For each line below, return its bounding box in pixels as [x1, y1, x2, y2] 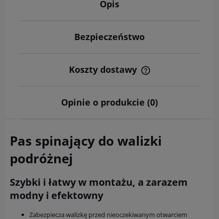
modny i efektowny [10, 188, 103, 202]
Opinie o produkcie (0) [61, 96, 158, 108]
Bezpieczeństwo [74, 30, 145, 43]
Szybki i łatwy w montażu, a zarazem [10, 175, 188, 189]
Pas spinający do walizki [10, 131, 162, 150]
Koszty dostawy [69, 63, 139, 75]
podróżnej [10, 149, 73, 167]
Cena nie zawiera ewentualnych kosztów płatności [29, 72, 190, 81]
